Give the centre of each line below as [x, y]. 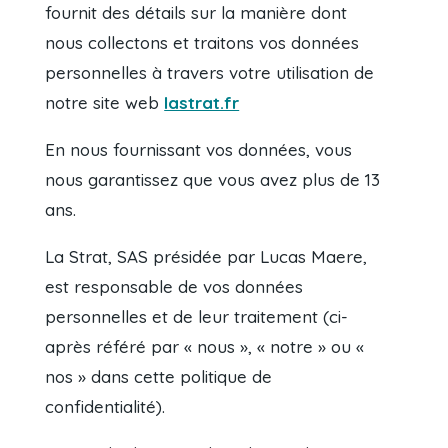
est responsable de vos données [174, 287]
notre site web [105, 103]
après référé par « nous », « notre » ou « [205, 347]
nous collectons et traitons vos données [202, 43]
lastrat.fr [202, 103]
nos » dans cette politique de [159, 377]
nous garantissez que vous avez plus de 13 [213, 180]
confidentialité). [105, 407]
